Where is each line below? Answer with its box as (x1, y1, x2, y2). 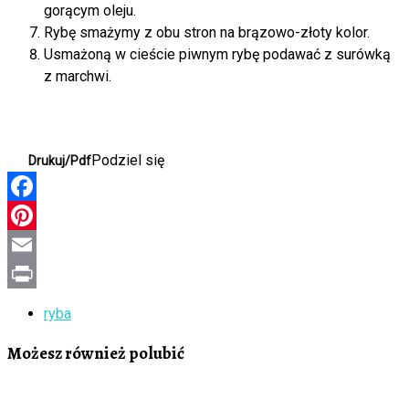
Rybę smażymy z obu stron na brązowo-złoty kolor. (44, 23, 370, 41)
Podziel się (91, 151, 164, 169)
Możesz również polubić (7, 341, 184, 364)
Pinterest (7, 235, 67, 253)
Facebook (7, 205, 70, 224)
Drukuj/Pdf (28, 152, 91, 168)
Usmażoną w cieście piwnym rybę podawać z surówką (44, 45, 391, 63)
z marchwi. (44, 67, 111, 85)
